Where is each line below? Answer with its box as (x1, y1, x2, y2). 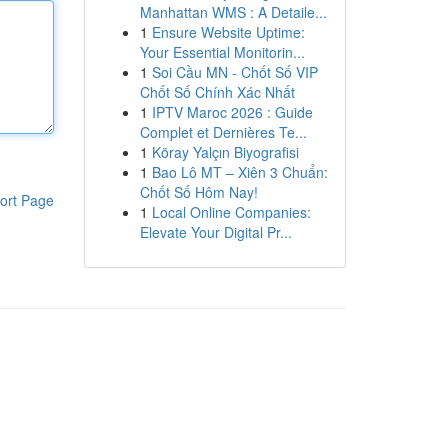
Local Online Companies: (151, 202, 311, 222)
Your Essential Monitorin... (139, 42, 305, 62)
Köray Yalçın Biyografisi (151, 142, 299, 162)
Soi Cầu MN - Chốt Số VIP (151, 62, 318, 82)
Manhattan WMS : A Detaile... (139, 2, 327, 22)
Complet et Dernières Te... (139, 122, 307, 142)
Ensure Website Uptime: (151, 22, 305, 42)
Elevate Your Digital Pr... (139, 222, 292, 242)
